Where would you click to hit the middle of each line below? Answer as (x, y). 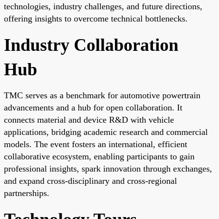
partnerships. (27, 193)
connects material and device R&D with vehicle (89, 120)
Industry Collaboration (91, 45)
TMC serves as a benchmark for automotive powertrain (102, 95)
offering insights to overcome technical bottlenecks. (96, 18)
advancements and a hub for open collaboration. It (93, 107)
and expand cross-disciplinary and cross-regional (90, 181)
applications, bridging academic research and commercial (106, 132)
